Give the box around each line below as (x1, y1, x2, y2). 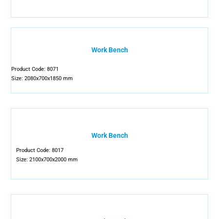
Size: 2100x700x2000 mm (16, 156, 78, 163)
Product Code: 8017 (16, 147, 64, 153)
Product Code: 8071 (11, 66, 59, 72)
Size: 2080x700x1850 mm (11, 75, 73, 82)
